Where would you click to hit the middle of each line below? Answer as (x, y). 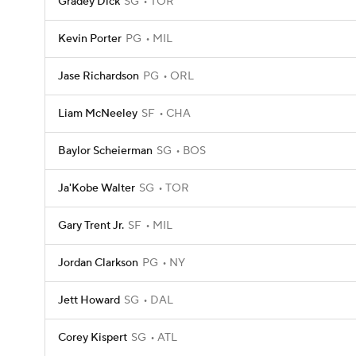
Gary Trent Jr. (91, 226)
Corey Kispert (93, 338)
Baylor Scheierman (105, 151)
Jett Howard (89, 300)
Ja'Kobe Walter (97, 188)
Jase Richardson (99, 76)
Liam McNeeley (98, 114)
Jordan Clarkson (98, 263)
